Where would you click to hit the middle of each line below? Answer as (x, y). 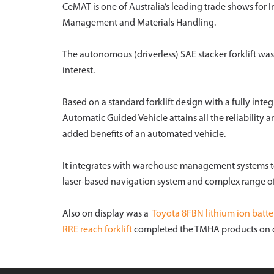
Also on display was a (107, 214)
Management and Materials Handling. (139, 23)
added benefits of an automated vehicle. (144, 135)
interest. (79, 71)
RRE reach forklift (97, 230)
